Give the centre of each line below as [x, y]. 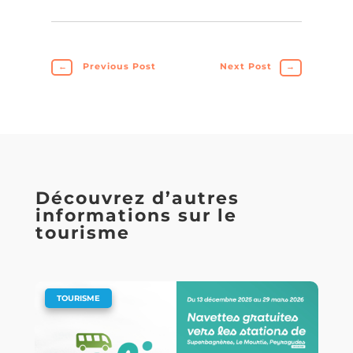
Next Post [246, 66]
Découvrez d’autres [137, 198]
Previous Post [119, 66]
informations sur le [136, 216]
